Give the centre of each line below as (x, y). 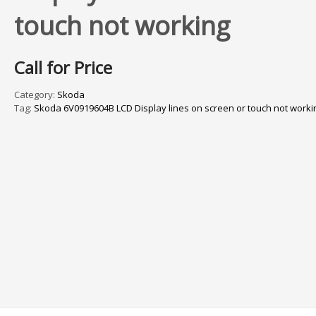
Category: (35, 95)
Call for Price (63, 68)
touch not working (122, 26)
